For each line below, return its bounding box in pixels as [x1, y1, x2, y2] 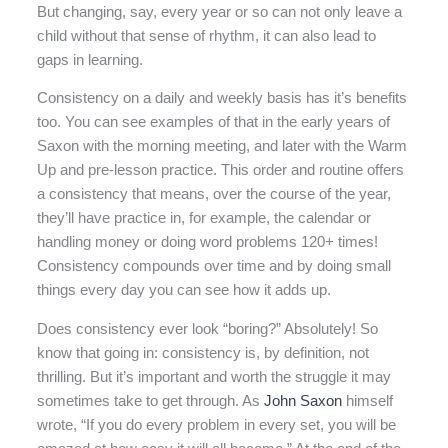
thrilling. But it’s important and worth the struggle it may [37, 369, 392, 385]
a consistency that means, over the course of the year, [37, 186, 392, 203]
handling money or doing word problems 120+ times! [37, 234, 379, 251]
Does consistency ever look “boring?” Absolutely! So [37, 321, 379, 337]
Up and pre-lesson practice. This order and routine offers [37, 162, 405, 179]
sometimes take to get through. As [37, 393, 265, 409]
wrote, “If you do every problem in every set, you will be [37, 417, 397, 433]
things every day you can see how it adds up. [37, 282, 332, 299]
